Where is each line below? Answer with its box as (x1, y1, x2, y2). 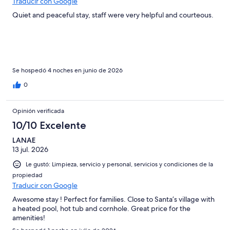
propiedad (12, 171, 43, 180)
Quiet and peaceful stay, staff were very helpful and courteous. (12, 10, 214, 20)
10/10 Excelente (12, 119, 86, 132)
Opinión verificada (12, 107, 64, 116)
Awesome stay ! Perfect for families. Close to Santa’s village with (12, 195, 215, 204)
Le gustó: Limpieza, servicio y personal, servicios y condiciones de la (26, 160, 213, 169)
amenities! (12, 213, 45, 223)
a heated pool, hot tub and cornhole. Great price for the (12, 204, 190, 214)
